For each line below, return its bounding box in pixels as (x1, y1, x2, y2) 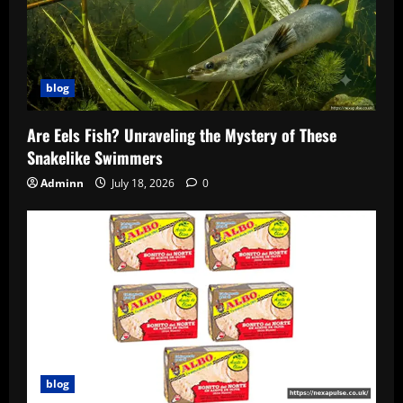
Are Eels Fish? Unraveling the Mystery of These (27, 122, 336, 147)
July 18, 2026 (109, 175, 177, 191)
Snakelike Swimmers (27, 145, 163, 169)
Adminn (40, 175, 84, 191)
